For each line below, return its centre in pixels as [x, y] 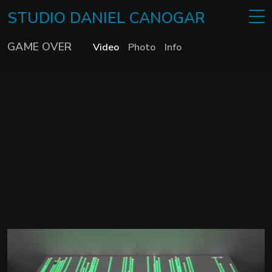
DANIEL [100, 18]
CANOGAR [168, 18]
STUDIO [39, 18]
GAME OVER [40, 47]
